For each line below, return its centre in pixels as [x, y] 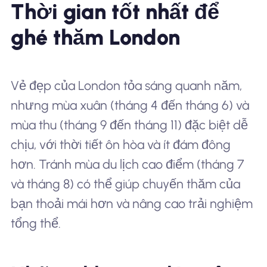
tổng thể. [35, 223]
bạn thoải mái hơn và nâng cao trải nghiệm [131, 204]
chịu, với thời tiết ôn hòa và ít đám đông [120, 145]
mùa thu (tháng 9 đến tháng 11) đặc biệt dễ [129, 125]
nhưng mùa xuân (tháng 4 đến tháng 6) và [130, 105]
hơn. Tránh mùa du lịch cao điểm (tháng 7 [127, 164]
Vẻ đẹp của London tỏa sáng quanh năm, [126, 86]
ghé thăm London [95, 38]
